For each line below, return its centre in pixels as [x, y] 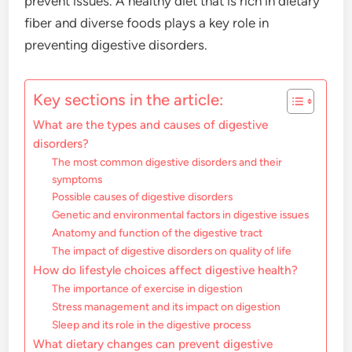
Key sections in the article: [128, 100]
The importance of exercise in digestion [148, 288]
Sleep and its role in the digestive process [152, 324]
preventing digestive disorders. [116, 45]
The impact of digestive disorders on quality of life [172, 251]
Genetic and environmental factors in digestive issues [181, 214]
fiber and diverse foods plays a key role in [147, 23]
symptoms [77, 179]
